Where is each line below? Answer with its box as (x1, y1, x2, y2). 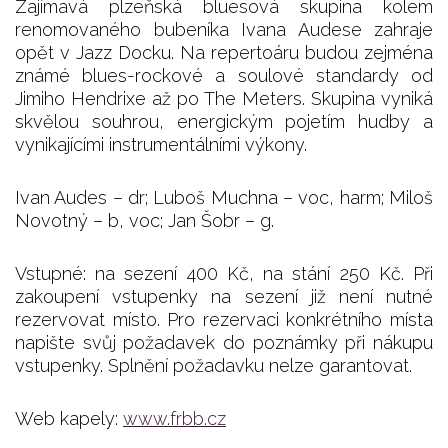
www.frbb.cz (123, 407, 226, 429)
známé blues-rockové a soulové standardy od (15, 64, 433, 86)
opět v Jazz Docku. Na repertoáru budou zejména (15, 41, 433, 63)
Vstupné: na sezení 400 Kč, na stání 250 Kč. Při (15, 262, 433, 284)
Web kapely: (15, 407, 123, 429)
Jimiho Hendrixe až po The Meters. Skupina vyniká (15, 87, 433, 109)
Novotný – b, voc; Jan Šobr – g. (15, 209, 274, 231)
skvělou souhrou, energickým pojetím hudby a (15, 110, 433, 132)
